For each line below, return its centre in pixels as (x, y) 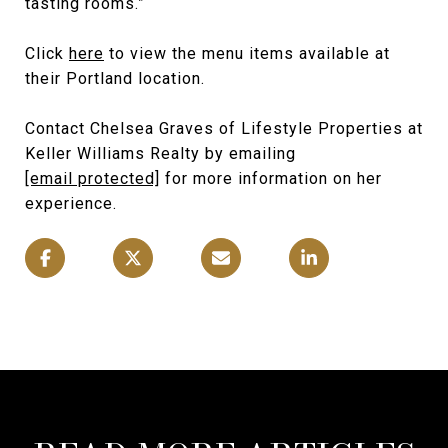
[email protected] (92, 179)
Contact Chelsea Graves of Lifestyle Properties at (224, 129)
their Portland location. (115, 79)
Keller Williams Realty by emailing (160, 154)
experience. (71, 204)
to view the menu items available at (247, 54)
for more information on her (271, 179)
